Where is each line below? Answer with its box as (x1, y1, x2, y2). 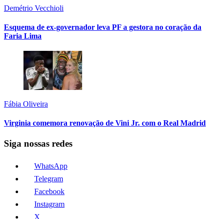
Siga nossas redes (4, 138, 72, 149)
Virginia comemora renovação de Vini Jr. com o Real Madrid (4, 119, 206, 128)
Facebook (34, 187, 65, 196)
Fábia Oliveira (4, 100, 48, 109)
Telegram (34, 175, 63, 183)
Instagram (34, 200, 65, 209)
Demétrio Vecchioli (4, 3, 64, 12)
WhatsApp (34, 162, 67, 171)
